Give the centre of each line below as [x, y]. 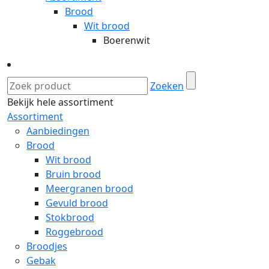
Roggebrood [74, 232]
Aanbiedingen [58, 131]
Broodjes [47, 246]
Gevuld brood [77, 203]
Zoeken [167, 86]
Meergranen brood [89, 189]
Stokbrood [70, 217]
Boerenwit [127, 40]
